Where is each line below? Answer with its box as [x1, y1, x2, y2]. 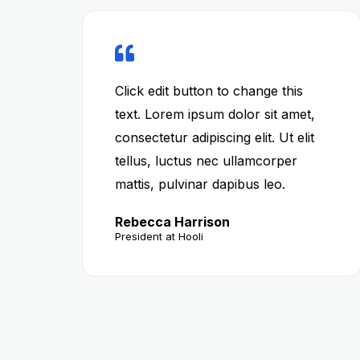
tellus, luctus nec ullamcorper [115, 153, 297, 169]
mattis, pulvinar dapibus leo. [115, 176, 285, 192]
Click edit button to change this [115, 83, 303, 99]
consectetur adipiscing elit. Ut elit [115, 129, 314, 145]
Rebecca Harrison [115, 214, 230, 230]
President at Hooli [115, 230, 203, 243]
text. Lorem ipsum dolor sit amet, [115, 106, 315, 122]
